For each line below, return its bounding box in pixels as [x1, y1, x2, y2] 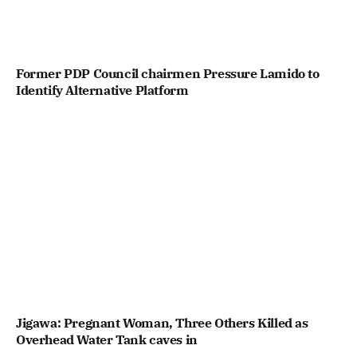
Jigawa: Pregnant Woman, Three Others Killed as [16, 315, 308, 331]
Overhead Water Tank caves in [16, 331, 198, 348]
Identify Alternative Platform [16, 81, 189, 98]
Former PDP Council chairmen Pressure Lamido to [16, 65, 320, 81]
